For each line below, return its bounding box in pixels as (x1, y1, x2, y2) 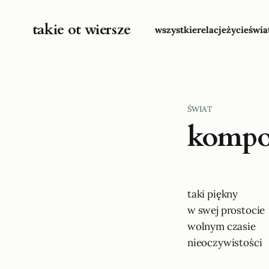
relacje (197, 24, 226, 35)
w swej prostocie (187, 204, 268, 217)
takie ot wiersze (32, 20, 131, 40)
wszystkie (155, 24, 197, 35)
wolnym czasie (187, 220, 256, 233)
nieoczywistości (187, 236, 265, 249)
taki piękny (187, 187, 238, 201)
